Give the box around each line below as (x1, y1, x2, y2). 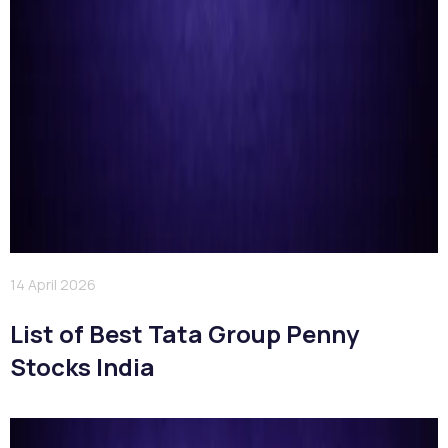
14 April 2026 (10, 274, 96, 294)
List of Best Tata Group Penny (10, 316, 359, 350)
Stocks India (10, 349, 155, 383)
